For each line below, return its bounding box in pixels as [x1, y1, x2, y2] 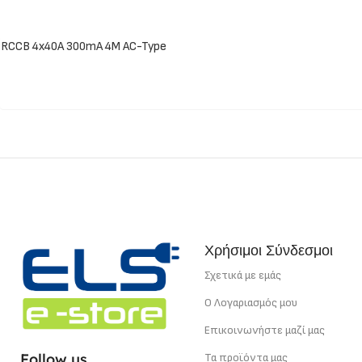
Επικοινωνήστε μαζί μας [204, 323, 325, 337]
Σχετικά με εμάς [204, 268, 281, 282]
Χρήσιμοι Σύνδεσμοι [204, 241, 333, 259]
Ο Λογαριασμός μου [204, 296, 297, 309]
